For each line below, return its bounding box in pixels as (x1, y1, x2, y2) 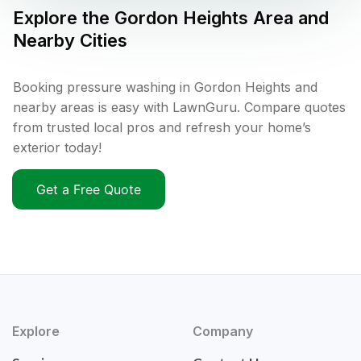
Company (193, 323, 253, 340)
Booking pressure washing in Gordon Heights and (13, 79, 317, 96)
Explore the (13, 7, 114, 29)
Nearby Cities (13, 30, 127, 52)
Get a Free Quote (36, 181, 141, 198)
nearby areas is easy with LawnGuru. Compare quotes (13, 99, 346, 116)
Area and (248, 7, 329, 29)
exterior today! (13, 139, 102, 156)
